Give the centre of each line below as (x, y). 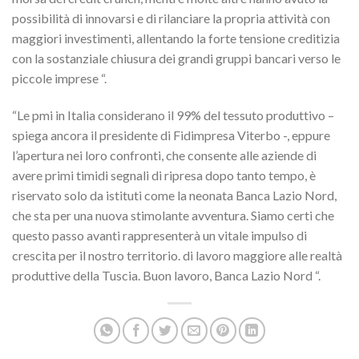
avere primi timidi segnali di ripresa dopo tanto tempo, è (164, 175)
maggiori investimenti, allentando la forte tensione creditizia (176, 38)
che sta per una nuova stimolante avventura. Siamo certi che (173, 215)
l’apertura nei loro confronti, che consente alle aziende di (164, 155)
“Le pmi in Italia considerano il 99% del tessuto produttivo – (173, 115)
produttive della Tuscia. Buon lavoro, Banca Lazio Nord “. (166, 275)
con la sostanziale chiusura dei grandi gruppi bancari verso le (176, 58)
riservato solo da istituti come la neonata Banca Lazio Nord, (174, 195)
